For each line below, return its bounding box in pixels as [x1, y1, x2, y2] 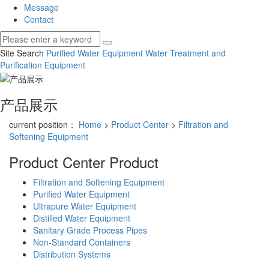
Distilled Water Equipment [33, 211, 130, 224]
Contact [24, 13, 53, 26]
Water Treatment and [145, 47, 226, 59]
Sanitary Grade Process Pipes [33, 223, 147, 236]
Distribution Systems [33, 247, 110, 260]
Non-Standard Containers [33, 235, 130, 248]
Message [24, 1, 59, 14]
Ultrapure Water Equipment [33, 199, 136, 212]
